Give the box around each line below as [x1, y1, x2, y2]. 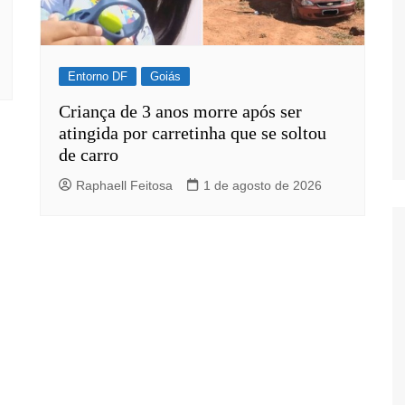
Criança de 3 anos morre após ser [59, 100, 302, 121]
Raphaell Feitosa [76, 177, 173, 193]
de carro [59, 144, 118, 165]
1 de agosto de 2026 [203, 177, 322, 193]
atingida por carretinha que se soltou [59, 122, 326, 143]
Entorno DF [68, 69, 127, 83]
